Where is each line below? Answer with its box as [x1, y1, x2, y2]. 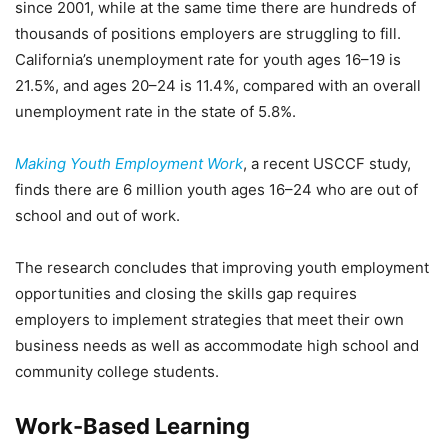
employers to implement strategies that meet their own [15, 310, 404, 329]
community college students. [15, 362, 219, 381]
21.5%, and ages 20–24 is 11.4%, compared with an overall [15, 76, 421, 95]
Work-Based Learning [15, 413, 250, 439]
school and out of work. [15, 206, 180, 225]
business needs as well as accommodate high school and [15, 336, 419, 355]
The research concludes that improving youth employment [15, 258, 429, 277]
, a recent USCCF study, [243, 154, 411, 173]
